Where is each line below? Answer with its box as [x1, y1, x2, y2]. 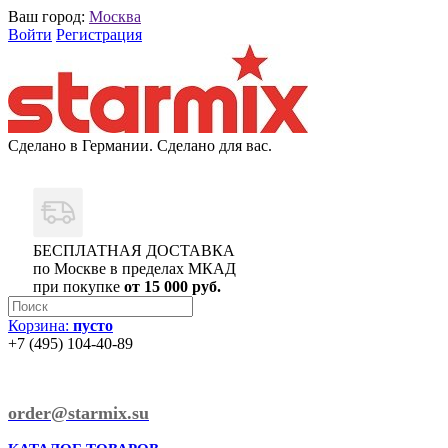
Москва [89, 8, 141, 25]
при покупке [33, 278, 124, 295]
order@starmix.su [8, 403, 149, 423]
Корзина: [8, 317, 73, 334]
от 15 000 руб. [124, 278, 221, 295]
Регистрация [56, 26, 142, 43]
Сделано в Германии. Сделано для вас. [8, 137, 272, 154]
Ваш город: [8, 8, 85, 25]
